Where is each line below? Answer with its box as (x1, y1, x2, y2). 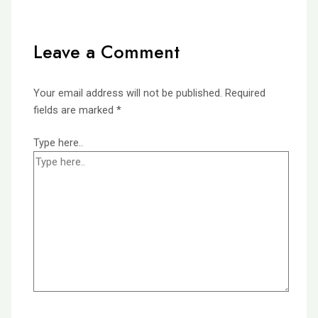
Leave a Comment (33, 39, 180, 65)
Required (225, 87, 266, 100)
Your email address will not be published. (33, 87, 223, 100)
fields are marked (33, 104, 117, 117)
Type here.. (33, 136, 84, 150)
